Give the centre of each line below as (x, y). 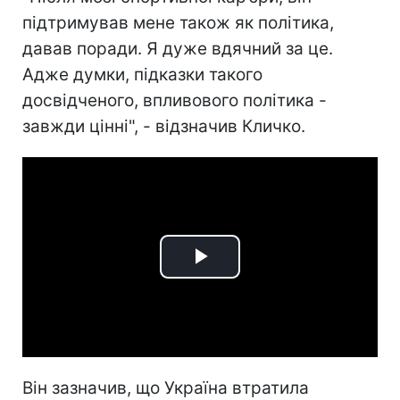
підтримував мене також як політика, (178, 22)
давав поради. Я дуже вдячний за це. (178, 48)
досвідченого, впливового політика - (175, 100)
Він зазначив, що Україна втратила (166, 387)
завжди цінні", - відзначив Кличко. (164, 126)
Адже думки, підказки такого (142, 74)
